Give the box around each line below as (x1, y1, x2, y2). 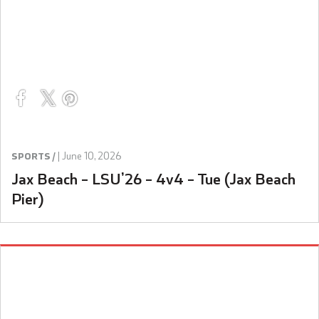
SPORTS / (11, 150, 56, 162)
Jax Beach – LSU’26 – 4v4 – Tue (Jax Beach (11, 167, 296, 189)
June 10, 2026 (62, 148, 121, 163)
